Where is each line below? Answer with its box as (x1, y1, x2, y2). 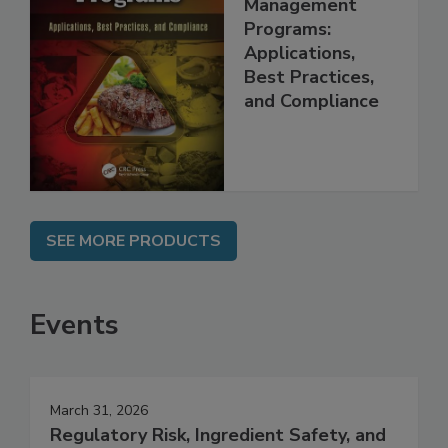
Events (30, 326, 119, 365)
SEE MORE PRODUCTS (46, 250, 221, 273)
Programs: (244, 38, 331, 63)
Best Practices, (244, 86, 374, 111)
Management (244, 14, 357, 39)
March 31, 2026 (50, 421, 148, 441)
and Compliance (244, 110, 379, 135)
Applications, (244, 62, 355, 87)
